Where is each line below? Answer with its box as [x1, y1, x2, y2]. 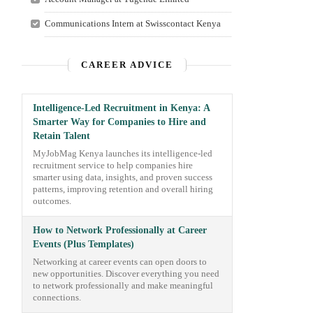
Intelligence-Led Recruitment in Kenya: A [33, 103, 210, 113]
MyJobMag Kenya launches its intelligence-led [33, 149, 212, 159]
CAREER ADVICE [81, 59, 173, 70]
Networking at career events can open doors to [33, 257, 207, 267]
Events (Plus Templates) [33, 239, 134, 249]
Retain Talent [33, 131, 90, 141]
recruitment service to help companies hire [33, 161, 193, 170]
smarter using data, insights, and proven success [33, 173, 212, 182]
